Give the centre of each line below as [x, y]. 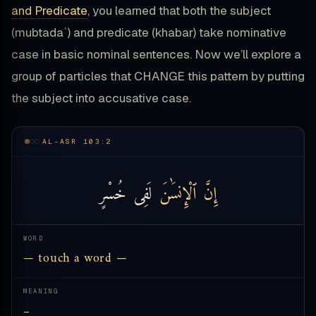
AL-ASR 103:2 [78, 142]
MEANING [41, 292]
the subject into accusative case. [101, 98]
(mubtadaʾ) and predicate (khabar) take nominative [149, 33]
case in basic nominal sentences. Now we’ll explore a [156, 55]
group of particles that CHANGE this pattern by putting [158, 77]
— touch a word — [75, 259]
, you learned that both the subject [179, 11]
